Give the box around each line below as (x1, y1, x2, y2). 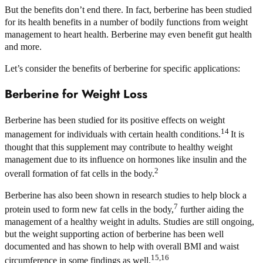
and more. (5, 42, 42, 52)
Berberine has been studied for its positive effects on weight (5, 115, 225, 126)
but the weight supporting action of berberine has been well (5, 229, 224, 240)
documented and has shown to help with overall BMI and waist (5, 241, 239, 252)
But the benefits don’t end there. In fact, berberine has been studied (5, 5, 252, 15)
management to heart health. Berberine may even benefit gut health (5, 29, 252, 40)
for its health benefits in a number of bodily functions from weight (5, 17, 248, 28)
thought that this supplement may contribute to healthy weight (5, 141, 232, 152)
